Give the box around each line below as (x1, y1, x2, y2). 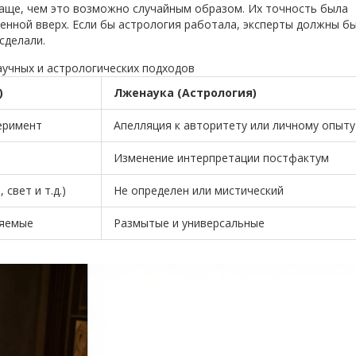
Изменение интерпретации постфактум (114, 150, 329, 166)
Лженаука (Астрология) (114, 85, 257, 101)
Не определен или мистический (114, 183, 284, 199)
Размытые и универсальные (114, 215, 265, 231)
